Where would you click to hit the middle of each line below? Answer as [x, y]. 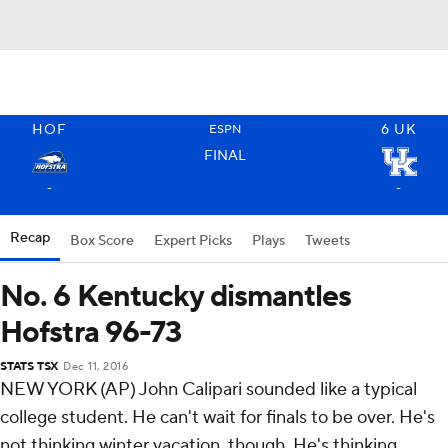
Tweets [327, 241]
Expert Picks [193, 241]
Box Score [102, 241]
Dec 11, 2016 [96, 367]
